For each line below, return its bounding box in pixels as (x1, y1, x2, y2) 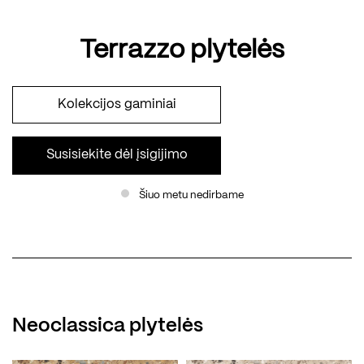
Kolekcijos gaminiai (57, 97, 176, 110)
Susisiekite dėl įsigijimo (45, 149, 188, 162)
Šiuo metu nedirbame (138, 189, 244, 201)
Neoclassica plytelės (12, 316, 203, 336)
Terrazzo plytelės (80, 37, 284, 63)
